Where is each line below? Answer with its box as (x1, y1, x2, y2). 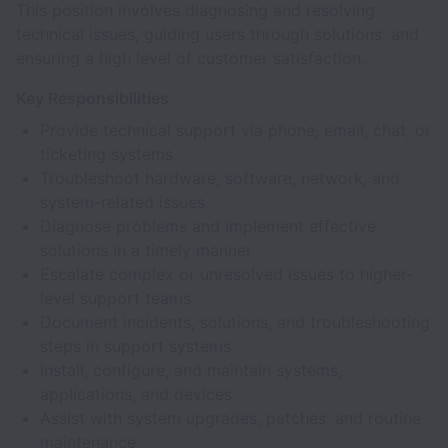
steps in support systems (40, 336, 231, 356)
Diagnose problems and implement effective (40, 216, 376, 236)
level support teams (40, 288, 191, 308)
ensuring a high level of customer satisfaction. (16, 48, 365, 68)
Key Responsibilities (16, 88, 169, 108)
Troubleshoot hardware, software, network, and (40, 168, 400, 188)
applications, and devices (40, 384, 232, 404)
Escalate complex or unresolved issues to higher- (40, 264, 413, 284)
